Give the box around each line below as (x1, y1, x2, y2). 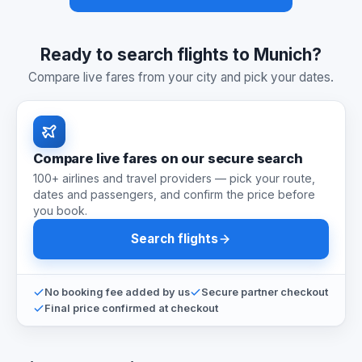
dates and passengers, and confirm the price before (33, 187, 315, 202)
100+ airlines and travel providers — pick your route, (33, 171, 315, 186)
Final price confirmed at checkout (44, 301, 218, 314)
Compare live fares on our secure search (33, 149, 303, 166)
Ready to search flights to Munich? (40, 44, 322, 65)
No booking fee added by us (44, 285, 190, 298)
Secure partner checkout (201, 285, 328, 298)
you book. (33, 204, 87, 218)
